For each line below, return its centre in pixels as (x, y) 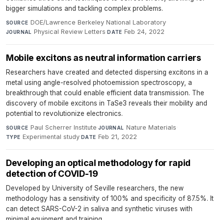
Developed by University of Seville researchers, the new (95, 188)
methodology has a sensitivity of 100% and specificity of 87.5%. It (110, 198)
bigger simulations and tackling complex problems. (84, 8)
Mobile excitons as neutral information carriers (104, 57)
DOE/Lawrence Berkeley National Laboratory (98, 22)
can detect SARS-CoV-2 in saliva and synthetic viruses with (99, 208)
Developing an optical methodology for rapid (98, 163)
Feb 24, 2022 (145, 31)
